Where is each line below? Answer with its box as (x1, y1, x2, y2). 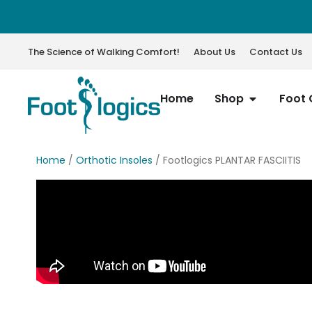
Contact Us (249, 45, 302, 58)
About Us (194, 45, 235, 58)
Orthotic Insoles (76, 153, 153, 167)
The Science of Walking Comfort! (28, 45, 180, 58)
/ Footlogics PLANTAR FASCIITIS (153, 153, 301, 167)
